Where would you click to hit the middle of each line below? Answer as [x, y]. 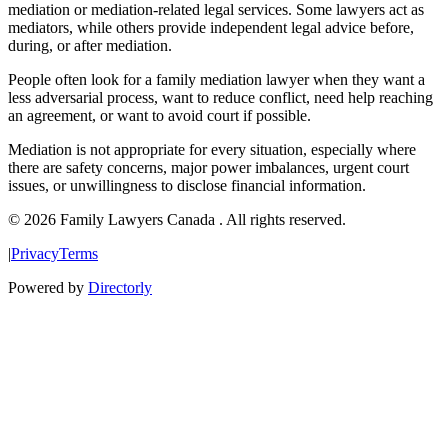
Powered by [46, 288]
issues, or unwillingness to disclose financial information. [187, 186]
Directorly [120, 288]
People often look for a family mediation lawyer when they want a [216, 80]
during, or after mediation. [90, 46]
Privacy [35, 254]
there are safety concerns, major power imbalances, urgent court [208, 168]
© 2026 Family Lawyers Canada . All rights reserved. [177, 220]
